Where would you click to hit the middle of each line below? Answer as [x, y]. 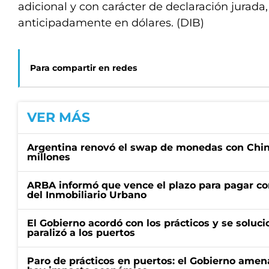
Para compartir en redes [83, 68]
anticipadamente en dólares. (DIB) [111, 23]
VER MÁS [59, 117]
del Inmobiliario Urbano [87, 195]
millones [49, 157]
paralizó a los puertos [81, 233]
